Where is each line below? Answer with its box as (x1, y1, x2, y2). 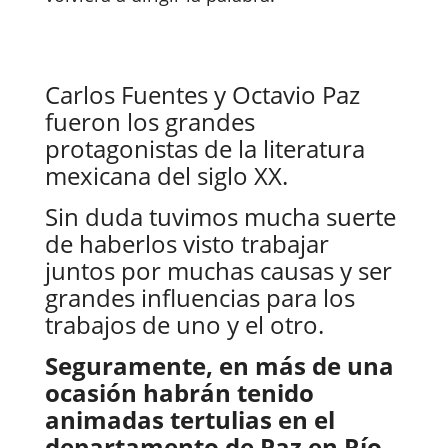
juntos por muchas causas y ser (44, 253, 392, 287)
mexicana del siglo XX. (44, 158, 288, 192)
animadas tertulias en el (44, 402, 335, 436)
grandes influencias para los (44, 280, 355, 314)
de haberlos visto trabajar (44, 226, 329, 260)
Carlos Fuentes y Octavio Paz (44, 77, 360, 111)
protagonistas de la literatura (44, 131, 365, 165)
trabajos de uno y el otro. (44, 307, 324, 341)
